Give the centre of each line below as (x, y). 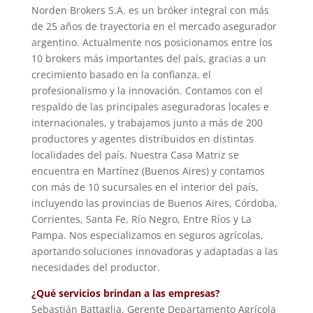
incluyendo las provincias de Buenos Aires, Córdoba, (154, 203)
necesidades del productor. (95, 267)
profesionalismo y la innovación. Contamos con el (147, 90)
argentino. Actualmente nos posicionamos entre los (152, 42)
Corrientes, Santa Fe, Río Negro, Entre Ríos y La (141, 219)
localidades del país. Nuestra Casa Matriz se (135, 154)
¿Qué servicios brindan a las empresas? (125, 293)
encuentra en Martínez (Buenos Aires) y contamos (148, 170)
